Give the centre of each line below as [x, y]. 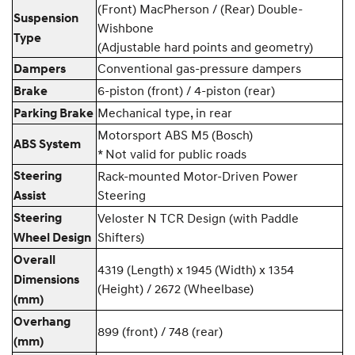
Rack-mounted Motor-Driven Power [198, 176]
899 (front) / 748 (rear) [160, 331]
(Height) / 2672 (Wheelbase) [176, 288]
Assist [30, 195]
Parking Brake [53, 113]
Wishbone [126, 27]
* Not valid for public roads [172, 153]
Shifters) [121, 237]
